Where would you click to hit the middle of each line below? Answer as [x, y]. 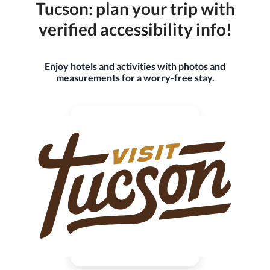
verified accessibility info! [135, 29]
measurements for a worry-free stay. [135, 78]
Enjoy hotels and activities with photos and [135, 66]
